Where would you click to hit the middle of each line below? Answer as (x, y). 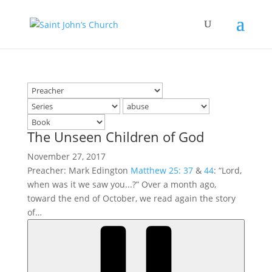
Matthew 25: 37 (161, 170)
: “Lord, (227, 170)
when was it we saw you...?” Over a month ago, (121, 184)
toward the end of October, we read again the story (131, 198)
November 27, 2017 (66, 156)
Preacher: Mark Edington (79, 170)
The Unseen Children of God (115, 137)
